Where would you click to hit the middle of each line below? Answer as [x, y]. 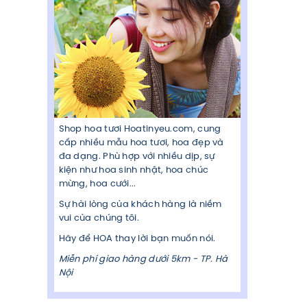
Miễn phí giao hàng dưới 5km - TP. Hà [143, 260]
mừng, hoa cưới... [97, 184]
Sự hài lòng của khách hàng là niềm [140, 205]
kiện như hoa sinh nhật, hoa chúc [134, 171]
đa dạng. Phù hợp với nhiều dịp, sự [137, 157]
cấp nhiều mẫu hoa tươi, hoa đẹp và [141, 143]
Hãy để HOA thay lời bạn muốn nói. [137, 239]
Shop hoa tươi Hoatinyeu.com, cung [140, 130]
